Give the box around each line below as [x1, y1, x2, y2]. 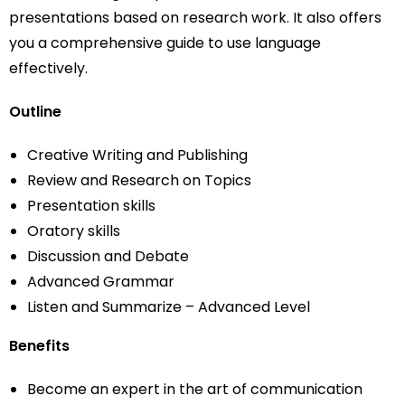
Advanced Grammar [27, 271, 174, 292]
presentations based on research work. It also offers [9, 7, 381, 28]
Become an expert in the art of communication [27, 379, 363, 400]
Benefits [9, 335, 70, 356]
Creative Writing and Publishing [27, 145, 248, 165]
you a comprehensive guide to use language [9, 33, 321, 53]
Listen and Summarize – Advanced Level [27, 297, 310, 317]
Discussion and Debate [27, 246, 189, 267]
